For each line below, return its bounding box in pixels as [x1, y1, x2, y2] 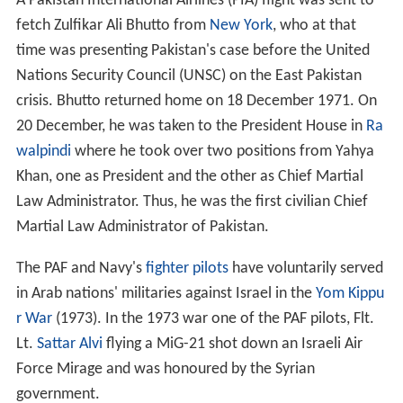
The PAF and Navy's [15, 259, 146, 277]
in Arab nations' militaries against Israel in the [15, 284, 316, 302]
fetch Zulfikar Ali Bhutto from [15, 16, 210, 34]
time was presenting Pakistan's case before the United [15, 41, 370, 59]
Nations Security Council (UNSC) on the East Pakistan [15, 67, 362, 85]
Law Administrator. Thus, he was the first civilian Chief [15, 193, 368, 210]
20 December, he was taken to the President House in [15, 117, 366, 135]
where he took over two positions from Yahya [70, 142, 374, 160]
